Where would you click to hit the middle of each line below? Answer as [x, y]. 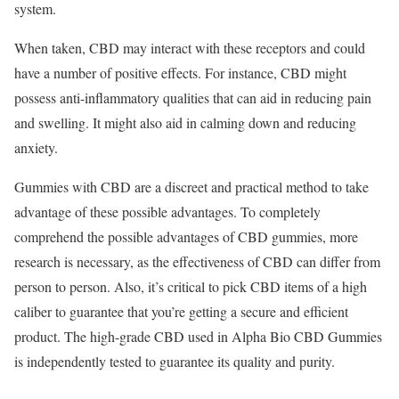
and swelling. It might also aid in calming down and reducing [185, 122]
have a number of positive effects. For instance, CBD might [180, 72]
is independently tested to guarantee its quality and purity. [175, 361]
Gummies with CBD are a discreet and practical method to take [191, 186]
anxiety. [36, 147]
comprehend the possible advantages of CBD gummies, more [186, 236]
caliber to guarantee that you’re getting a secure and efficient [181, 311]
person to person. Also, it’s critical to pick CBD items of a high [191, 286]
